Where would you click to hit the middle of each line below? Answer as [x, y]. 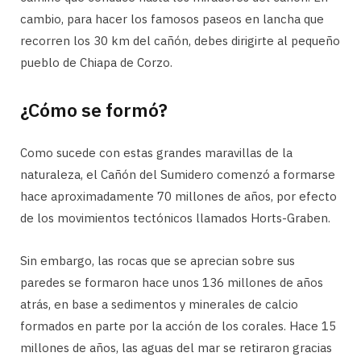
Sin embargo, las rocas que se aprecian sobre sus [158, 260]
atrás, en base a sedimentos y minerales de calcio [159, 304]
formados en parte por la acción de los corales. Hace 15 [178, 326]
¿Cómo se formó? [94, 109]
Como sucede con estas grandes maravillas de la [156, 152]
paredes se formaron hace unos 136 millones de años [172, 282]
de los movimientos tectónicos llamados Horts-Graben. [175, 218]
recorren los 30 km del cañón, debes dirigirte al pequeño [180, 40]
